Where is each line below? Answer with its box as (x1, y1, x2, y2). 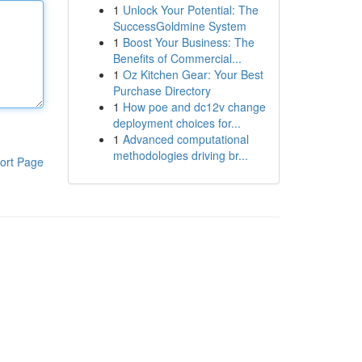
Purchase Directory (112, 82, 211, 99)
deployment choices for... (112, 115, 241, 131)
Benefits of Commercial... (112, 50, 242, 66)
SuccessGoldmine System (112, 18, 246, 34)
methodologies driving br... (112, 147, 248, 163)
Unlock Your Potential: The (122, 2, 259, 18)
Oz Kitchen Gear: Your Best (122, 66, 263, 82)
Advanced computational (122, 131, 249, 147)
